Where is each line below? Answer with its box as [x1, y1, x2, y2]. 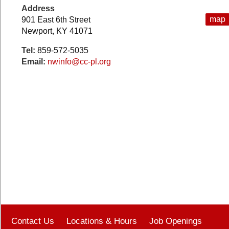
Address [21, 4, 55, 13]
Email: [21, 57, 48, 66]
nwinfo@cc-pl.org [48, 57, 111, 66]
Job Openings [149, 216, 202, 226]
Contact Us [11, 216, 54, 226]
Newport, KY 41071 [21, 27, 93, 35]
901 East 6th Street [21, 15, 90, 24]
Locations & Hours [66, 216, 137, 226]
